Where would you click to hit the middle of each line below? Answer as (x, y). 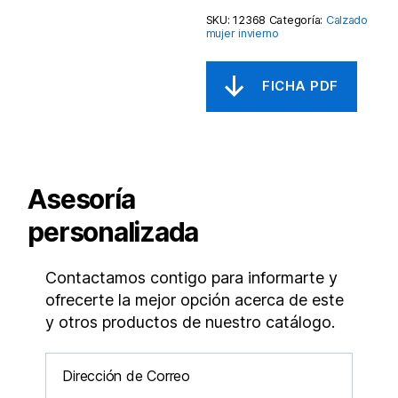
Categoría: (297, 20)
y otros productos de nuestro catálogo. (191, 322)
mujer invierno (242, 33)
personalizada (113, 231)
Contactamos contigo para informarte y (192, 277)
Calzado (346, 20)
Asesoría (81, 199)
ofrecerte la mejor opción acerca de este (195, 299)
